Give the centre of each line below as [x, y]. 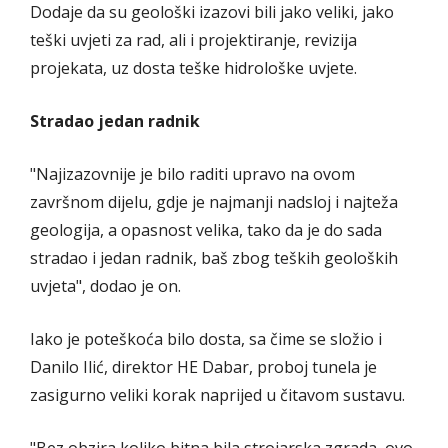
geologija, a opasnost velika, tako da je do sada [206, 229]
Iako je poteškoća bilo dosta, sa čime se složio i [206, 338]
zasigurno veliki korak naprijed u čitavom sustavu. [217, 394]
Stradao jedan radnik [115, 120]
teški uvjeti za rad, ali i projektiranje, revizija [193, 39]
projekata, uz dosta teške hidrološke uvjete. [193, 67]
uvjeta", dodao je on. [105, 285]
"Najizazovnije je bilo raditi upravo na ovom [192, 173]
